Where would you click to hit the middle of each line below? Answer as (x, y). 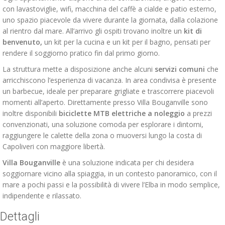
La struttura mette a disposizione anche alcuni (79, 69)
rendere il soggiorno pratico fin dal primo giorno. (81, 53)
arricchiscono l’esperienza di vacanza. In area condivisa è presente (109, 80)
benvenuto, (22, 42)
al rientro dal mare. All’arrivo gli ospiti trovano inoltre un (93, 31)
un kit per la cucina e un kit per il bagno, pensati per (126, 42)
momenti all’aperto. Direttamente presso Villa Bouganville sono (105, 102)
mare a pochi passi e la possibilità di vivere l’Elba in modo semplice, (111, 185)
